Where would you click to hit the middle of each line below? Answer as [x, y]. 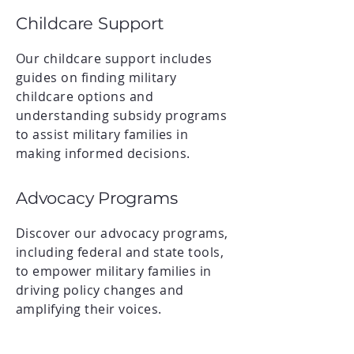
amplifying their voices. [89, 309]
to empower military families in [114, 271]
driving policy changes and [100, 290]
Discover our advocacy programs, [122, 233]
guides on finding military [96, 77]
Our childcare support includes [114, 58]
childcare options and [85, 96]
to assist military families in [102, 134]
